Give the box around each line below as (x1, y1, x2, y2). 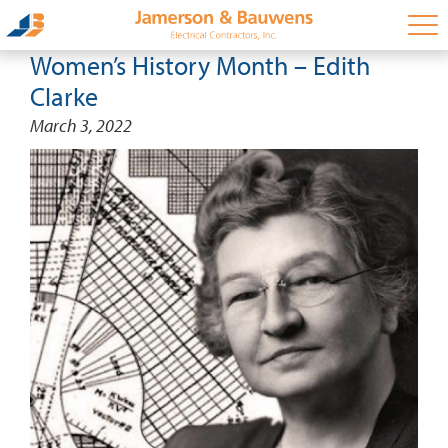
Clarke (30, 80, 98, 113)
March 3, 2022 (30, 114, 132, 137)
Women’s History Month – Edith (30, 49, 370, 82)
